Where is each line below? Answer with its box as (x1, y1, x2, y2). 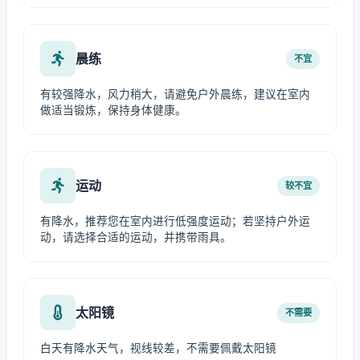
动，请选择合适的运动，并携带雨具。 (40, 231, 231, 243)
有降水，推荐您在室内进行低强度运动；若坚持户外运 (40, 215, 310, 227)
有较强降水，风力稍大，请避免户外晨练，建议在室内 (40, 88, 310, 100)
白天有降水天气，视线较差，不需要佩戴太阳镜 (40, 342, 276, 354)
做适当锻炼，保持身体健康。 (40, 104, 186, 117)
